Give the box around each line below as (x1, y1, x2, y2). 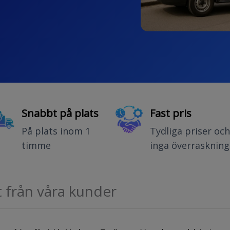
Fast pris (150, 106, 191, 121)
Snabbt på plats (22, 106, 99, 121)
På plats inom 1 (22, 125, 90, 138)
